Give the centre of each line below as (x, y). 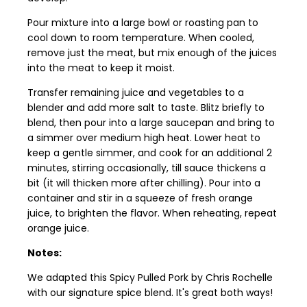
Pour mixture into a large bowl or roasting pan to (143, 22)
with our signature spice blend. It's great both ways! (150, 292)
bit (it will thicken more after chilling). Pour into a (144, 183)
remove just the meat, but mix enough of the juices (152, 52)
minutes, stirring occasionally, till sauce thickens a (147, 168)
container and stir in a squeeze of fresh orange (140, 198)
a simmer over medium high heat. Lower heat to (144, 137)
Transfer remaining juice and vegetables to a (136, 92)
